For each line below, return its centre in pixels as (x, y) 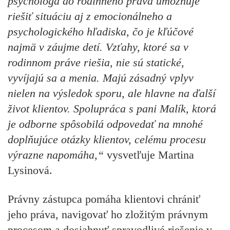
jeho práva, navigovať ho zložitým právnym (108, 214)
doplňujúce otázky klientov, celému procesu (107, 139)
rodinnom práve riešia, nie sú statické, (96, 62)
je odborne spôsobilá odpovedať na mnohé (105, 124)
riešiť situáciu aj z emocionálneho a (90, 16)
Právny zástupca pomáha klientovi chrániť (104, 199)
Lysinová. (30, 170)
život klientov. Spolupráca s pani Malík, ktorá (112, 108)
